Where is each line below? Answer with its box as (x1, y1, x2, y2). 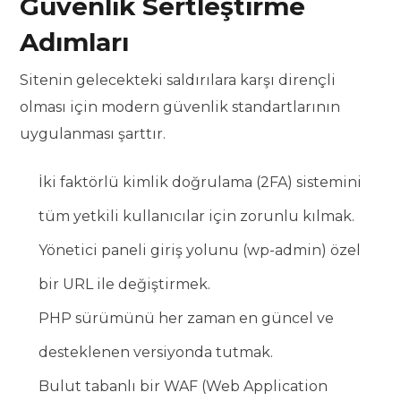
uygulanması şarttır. (20, 125, 166, 143)
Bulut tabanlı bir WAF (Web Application (38, 378, 328, 396)
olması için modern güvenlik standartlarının (20, 98, 341, 116)
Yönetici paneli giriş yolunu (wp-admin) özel (38, 242, 362, 260)
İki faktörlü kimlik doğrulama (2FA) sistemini (38, 174, 363, 192)
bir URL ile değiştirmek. (38, 276, 211, 294)
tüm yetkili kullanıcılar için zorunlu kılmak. (38, 208, 355, 226)
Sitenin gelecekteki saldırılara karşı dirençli (20, 72, 337, 90)
